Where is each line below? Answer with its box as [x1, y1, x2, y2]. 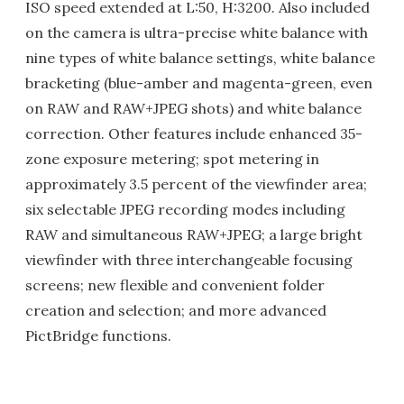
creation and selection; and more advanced [25, 301, 326, 319]
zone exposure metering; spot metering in [25, 150, 319, 168]
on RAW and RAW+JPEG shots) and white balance [25, 99, 362, 117]
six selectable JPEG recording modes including [25, 200, 345, 218]
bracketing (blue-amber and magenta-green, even [25, 74, 372, 92]
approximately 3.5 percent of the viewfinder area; [25, 175, 367, 193]
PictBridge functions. [25, 326, 171, 344]
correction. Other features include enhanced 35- [25, 124, 363, 142]
